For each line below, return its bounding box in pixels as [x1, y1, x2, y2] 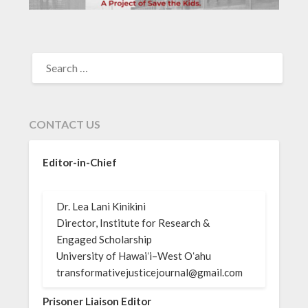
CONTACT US [29, 118, 101, 131]
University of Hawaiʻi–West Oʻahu [56, 250, 212, 263]
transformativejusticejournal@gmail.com [56, 266, 243, 279]
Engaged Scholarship [56, 233, 153, 246]
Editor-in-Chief [43, 156, 118, 169]
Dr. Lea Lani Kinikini [56, 200, 146, 213]
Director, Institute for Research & [56, 217, 210, 230]
